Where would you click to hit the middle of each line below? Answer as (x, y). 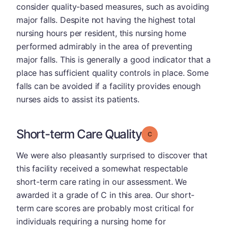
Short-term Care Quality (79, 134)
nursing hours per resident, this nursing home (101, 33)
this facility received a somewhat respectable (102, 168)
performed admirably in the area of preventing (104, 46)
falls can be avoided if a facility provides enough (108, 86)
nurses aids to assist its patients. (78, 99)
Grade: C (164, 134)
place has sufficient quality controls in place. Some (112, 73)
